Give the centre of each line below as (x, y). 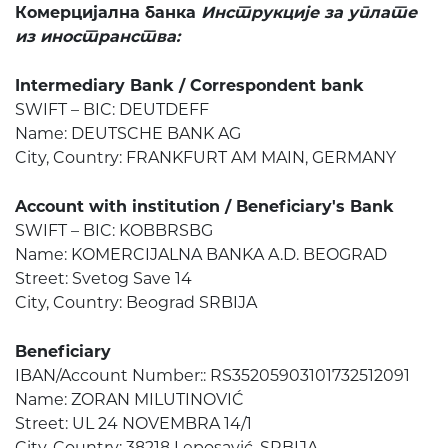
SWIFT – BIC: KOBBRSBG (114, 231)
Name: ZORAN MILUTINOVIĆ (129, 400)
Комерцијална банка (108, 13)
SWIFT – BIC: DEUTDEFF (112, 110)
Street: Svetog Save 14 (103, 279)
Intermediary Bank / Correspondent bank (189, 86)
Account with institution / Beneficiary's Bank (204, 207)
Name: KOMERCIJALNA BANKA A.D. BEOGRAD (201, 255)
